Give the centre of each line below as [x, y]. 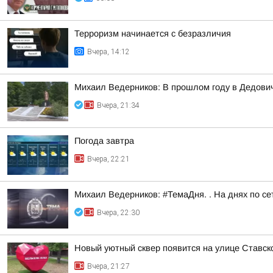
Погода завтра [104, 141]
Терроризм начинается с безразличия [153, 34]
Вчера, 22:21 [108, 159]
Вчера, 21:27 [108, 266]
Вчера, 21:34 [118, 105]
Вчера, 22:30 [118, 213]
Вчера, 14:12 [108, 52]
